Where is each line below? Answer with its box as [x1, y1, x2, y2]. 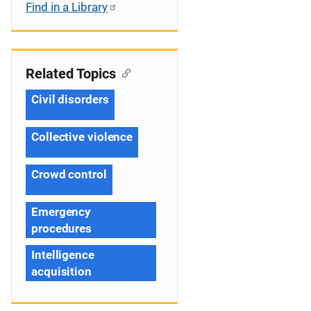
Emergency [31, 205, 92, 219]
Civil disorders [31, 92, 109, 106]
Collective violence [31, 130, 133, 144]
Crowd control [31, 167, 107, 181]
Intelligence [31, 248, 94, 262]
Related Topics [26, 65, 116, 82]
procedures [31, 221, 92, 235]
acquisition [31, 264, 92, 278]
